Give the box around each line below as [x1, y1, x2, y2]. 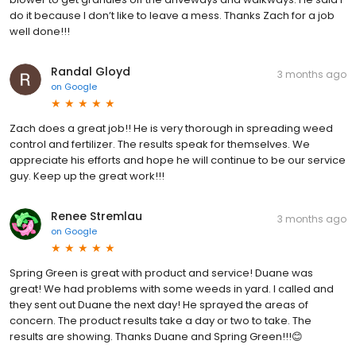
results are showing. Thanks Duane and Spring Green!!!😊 [10, 328, 303, 344]
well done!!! [10, 23, 70, 39]
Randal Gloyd [51, 63, 130, 79]
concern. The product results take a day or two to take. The [10, 312, 311, 328]
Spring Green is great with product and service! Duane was [10, 265, 313, 281]
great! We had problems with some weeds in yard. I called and [10, 281, 334, 296]
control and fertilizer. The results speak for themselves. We [10, 136, 310, 152]
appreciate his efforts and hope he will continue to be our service [10, 152, 346, 168]
